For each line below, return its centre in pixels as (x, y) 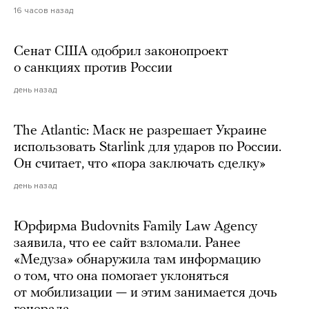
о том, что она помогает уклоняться (121, 276)
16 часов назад (43, 10)
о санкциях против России (93, 68)
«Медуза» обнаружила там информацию (137, 260)
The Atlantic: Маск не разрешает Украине (140, 131)
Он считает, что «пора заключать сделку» (140, 164)
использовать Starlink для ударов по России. (148, 147)
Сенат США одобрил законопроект (121, 51)
